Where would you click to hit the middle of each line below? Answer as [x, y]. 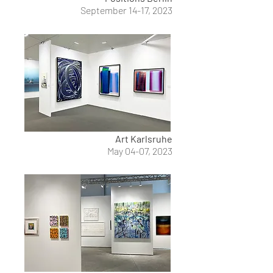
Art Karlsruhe [144, 139]
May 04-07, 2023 [140, 151]
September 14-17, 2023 [126, 10]
